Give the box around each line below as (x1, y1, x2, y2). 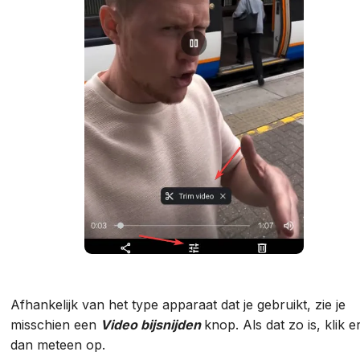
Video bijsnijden (100, 317, 205, 333)
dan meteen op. (10, 337, 110, 354)
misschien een (10, 317, 101, 333)
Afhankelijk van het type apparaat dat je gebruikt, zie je (10, 297, 346, 313)
